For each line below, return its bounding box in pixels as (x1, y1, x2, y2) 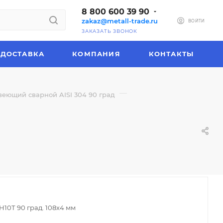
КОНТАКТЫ (148, 50, 194, 58)
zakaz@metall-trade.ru (82, 17, 158, 25)
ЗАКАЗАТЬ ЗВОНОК (82, 28, 137, 34)
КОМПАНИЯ (72, 50, 120, 58)
